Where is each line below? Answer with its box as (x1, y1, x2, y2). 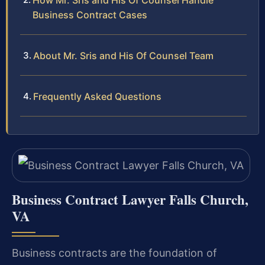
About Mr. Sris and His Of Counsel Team (33, 50, 214, 62)
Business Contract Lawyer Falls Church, (12, 189, 248, 209)
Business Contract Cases (33, 9, 147, 21)
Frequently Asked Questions (33, 91, 161, 103)
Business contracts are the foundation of (12, 246, 217, 259)
